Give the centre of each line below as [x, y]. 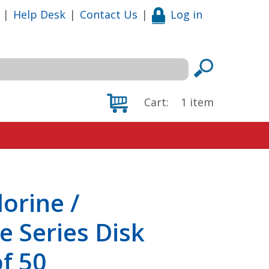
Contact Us [109, 14]
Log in [186, 14]
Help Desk [39, 14]
